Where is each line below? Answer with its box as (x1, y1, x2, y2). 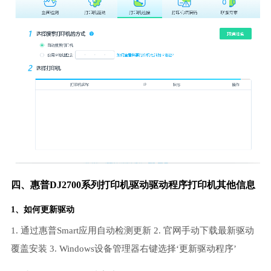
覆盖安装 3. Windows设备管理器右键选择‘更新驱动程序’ (10, 244, 237, 254)
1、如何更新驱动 (10, 205, 74, 215)
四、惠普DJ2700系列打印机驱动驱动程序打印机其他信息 (10, 180, 255, 191)
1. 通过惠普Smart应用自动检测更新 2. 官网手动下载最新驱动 (10, 226, 254, 236)
